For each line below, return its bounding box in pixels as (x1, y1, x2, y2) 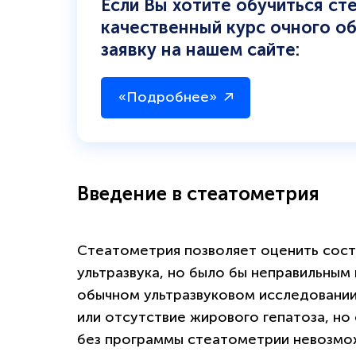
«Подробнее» (118, 87, 217, 106)
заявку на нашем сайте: (101, 38, 300, 60)
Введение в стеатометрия (77, 181, 319, 205)
